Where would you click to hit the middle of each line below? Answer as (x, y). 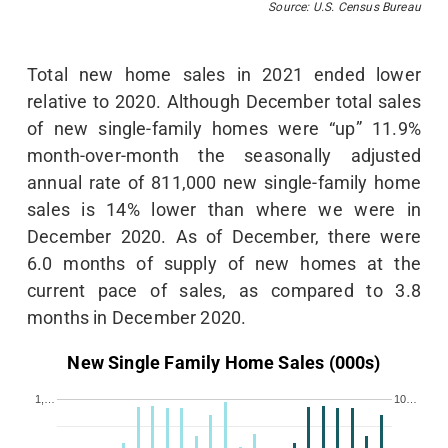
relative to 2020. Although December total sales (224, 102)
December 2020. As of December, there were (224, 237)
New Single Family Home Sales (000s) (224, 363)
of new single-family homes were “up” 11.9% (224, 129)
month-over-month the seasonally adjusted (224, 156)
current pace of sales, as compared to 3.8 (224, 291)
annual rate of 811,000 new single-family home (224, 183)
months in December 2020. (137, 318)
